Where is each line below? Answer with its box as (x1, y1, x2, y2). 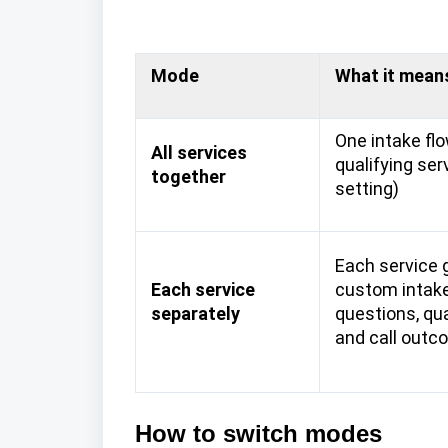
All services (150, 141, 247, 163)
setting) (334, 177, 399, 199)
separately (150, 302, 240, 324)
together (150, 165, 226, 187)
